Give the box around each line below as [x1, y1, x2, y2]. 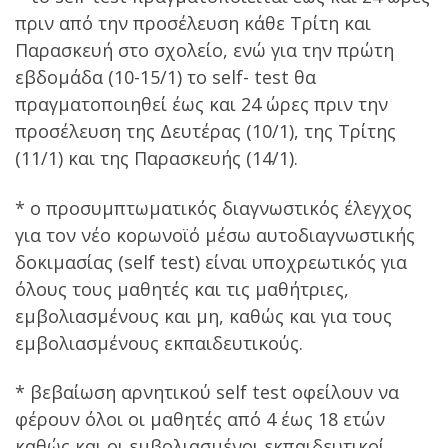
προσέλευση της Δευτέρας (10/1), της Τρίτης [15, 119, 396, 144]
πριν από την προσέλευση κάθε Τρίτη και [15, 11, 371, 36]
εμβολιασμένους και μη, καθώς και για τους [15, 303, 392, 328]
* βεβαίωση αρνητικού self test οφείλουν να [15, 380, 399, 405]
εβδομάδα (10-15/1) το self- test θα [15, 65, 316, 90]
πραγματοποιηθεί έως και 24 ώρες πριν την [15, 92, 388, 117]
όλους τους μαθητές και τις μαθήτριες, [15, 276, 349, 301]
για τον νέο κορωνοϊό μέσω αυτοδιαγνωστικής [15, 222, 415, 247]
